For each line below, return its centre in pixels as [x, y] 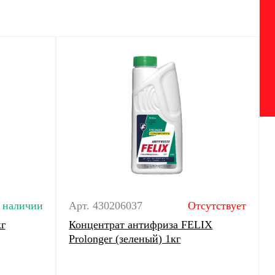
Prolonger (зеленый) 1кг [125, 239]
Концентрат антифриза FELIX [141, 225]
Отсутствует [217, 206]
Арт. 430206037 [106, 206]
